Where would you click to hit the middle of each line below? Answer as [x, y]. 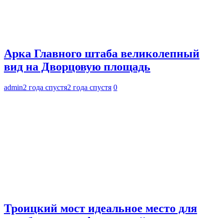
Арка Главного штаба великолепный [102, 53]
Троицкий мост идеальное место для [100, 209]
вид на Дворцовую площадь [77, 66]
